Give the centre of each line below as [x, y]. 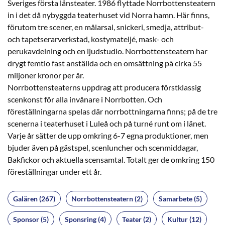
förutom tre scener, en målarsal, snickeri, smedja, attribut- [106, 27]
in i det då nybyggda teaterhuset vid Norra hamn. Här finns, [108, 15]
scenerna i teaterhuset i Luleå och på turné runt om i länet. [107, 123]
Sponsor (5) [31, 219]
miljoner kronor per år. [46, 75]
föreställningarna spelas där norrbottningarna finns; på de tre [113, 111]
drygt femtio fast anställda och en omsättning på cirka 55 [105, 63]
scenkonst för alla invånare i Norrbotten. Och [85, 99]
